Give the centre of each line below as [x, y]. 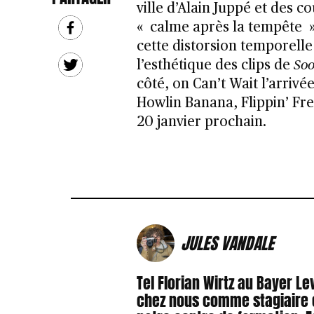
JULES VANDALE [227, 243]
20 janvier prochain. [201, 122]
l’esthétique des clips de [215, 66]
